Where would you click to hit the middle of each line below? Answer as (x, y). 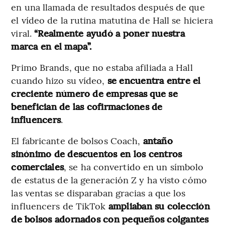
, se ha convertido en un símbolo (134, 166)
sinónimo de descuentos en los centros (97, 153)
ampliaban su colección (159, 205)
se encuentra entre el (154, 80)
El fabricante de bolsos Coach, (77, 140)
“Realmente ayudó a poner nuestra (109, 33)
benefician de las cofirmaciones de (87, 106)
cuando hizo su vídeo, (59, 80)
